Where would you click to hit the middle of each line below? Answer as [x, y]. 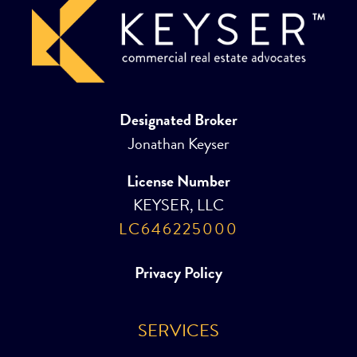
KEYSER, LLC [178, 204]
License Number [178, 180]
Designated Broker [178, 119]
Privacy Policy [178, 272]
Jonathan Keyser [178, 143]
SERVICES [178, 330]
